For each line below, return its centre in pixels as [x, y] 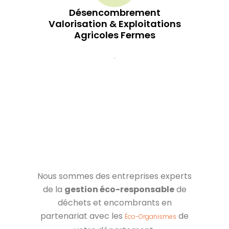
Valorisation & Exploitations [114, 24]
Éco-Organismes [151, 216]
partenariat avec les [83, 216]
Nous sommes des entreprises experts [114, 176]
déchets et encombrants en [114, 202]
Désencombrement [114, 12]
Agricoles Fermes [114, 35]
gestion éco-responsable [119, 189]
